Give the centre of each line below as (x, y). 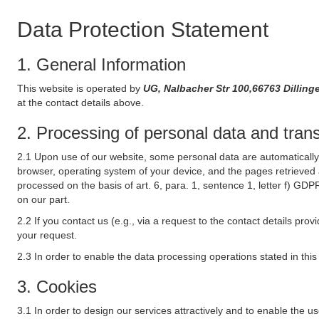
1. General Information (101, 64)
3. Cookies (57, 287)
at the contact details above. (80, 103)
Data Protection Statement (143, 30)
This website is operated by (80, 88)
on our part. (43, 199)
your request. (47, 235)
